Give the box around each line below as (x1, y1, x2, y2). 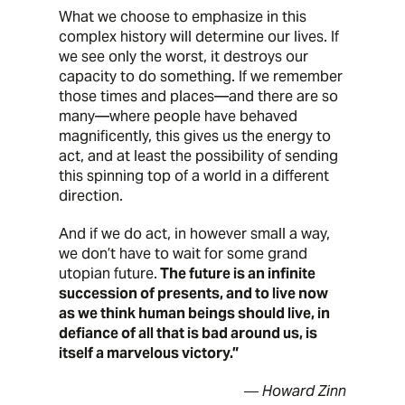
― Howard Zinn (244, 381, 347, 400)
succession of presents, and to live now (58, 283, 328, 303)
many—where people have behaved (58, 106, 297, 126)
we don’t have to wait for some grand (58, 243, 307, 263)
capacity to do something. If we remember (58, 66, 343, 86)
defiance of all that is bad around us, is (58, 323, 317, 343)
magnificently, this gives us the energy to (58, 126, 331, 146)
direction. (58, 185, 123, 205)
